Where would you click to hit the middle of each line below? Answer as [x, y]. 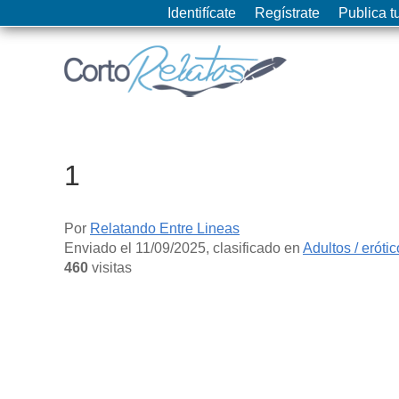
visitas [110, 267]
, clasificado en [254, 248]
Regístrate [287, 13]
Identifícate [202, 13]
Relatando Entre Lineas [165, 228]
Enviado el [100, 248]
